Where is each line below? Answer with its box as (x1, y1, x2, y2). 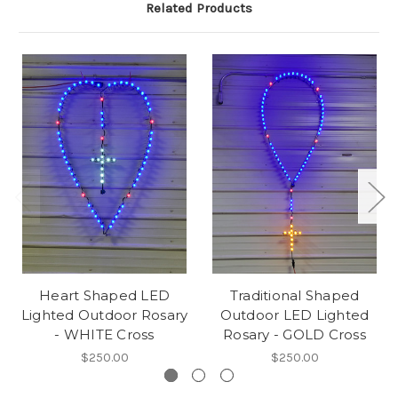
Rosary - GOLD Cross (223, 325, 366, 343)
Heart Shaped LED (39, 286, 170, 304)
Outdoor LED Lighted (219, 306, 370, 323)
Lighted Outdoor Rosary (20, 306, 188, 323)
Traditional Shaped (229, 286, 360, 304)
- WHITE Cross (54, 325, 155, 343)
